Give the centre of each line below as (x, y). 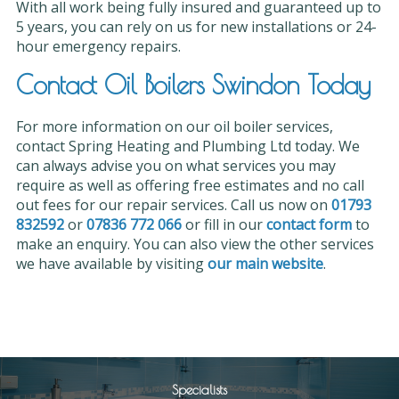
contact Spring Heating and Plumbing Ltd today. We (187, 147)
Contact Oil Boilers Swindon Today (192, 85)
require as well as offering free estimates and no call (190, 186)
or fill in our (224, 225)
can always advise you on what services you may (175, 166)
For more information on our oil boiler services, (174, 127)
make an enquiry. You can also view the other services (195, 244)
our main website (265, 264)
